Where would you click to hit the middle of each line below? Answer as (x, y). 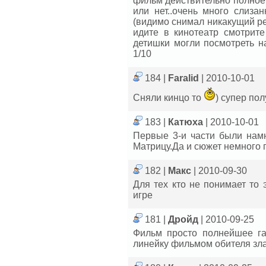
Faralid (185, 78)
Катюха (187, 122)
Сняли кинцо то (168, 98)
